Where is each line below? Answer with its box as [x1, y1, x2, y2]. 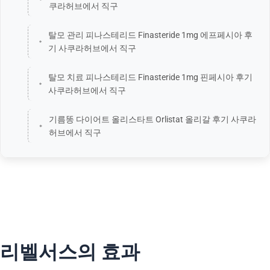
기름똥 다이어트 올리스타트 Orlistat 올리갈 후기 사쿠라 [49, 115, 257, 125]
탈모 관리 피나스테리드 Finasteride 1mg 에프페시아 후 [48, 30, 253, 40]
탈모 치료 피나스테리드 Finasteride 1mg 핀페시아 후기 [48, 72, 253, 83]
